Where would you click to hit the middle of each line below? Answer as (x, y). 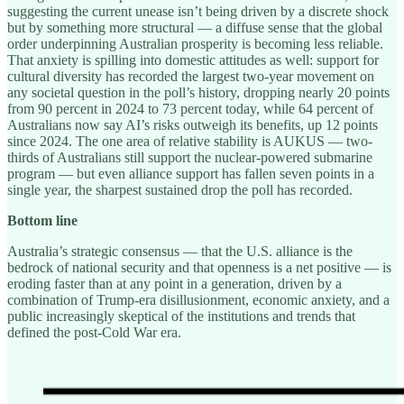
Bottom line (42, 220)
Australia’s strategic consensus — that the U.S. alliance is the (180, 251)
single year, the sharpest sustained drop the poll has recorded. (180, 189)
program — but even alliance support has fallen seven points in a (191, 173)
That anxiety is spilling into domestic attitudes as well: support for (193, 60)
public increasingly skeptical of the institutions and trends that (181, 316)
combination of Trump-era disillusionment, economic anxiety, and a (198, 299)
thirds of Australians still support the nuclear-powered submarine (190, 157)
